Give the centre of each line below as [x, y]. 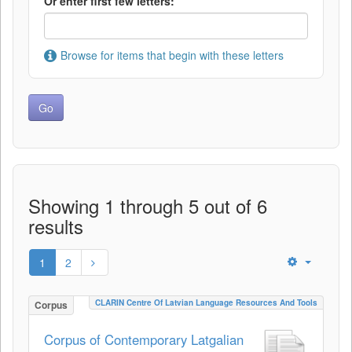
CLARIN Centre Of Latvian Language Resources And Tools [206, 302]
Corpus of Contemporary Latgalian [144, 339]
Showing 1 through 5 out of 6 [148, 205]
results [56, 226]
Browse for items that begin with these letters [172, 55]
